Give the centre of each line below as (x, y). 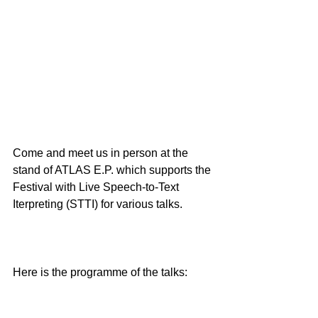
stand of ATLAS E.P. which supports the (113, 170)
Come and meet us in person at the (102, 153)
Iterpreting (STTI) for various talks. (98, 204)
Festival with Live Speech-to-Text (97, 187)
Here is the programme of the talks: (100, 272)
